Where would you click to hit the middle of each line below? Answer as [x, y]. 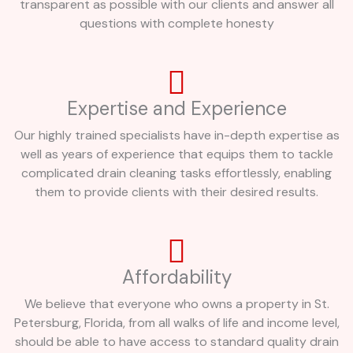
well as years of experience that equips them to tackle [176, 154]
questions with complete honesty [176, 24]
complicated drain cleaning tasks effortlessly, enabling [176, 173]
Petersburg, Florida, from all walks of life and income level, [176, 323]
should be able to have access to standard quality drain [176, 342]
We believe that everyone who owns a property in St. [176, 304]
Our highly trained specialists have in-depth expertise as [176, 136]
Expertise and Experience [176, 109]
